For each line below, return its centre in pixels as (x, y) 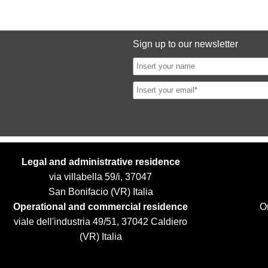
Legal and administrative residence (100, 162)
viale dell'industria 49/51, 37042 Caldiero (100, 221)
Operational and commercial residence (100, 206)
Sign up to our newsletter (185, 44)
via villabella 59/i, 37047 (100, 176)
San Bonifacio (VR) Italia (100, 191)
